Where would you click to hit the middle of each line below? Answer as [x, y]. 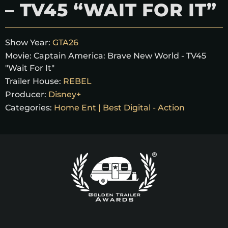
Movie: [19, 55]
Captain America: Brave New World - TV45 [120, 55]
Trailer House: [33, 81]
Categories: [28, 107]
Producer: [26, 94]
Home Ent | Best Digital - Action [119, 107]
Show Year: [28, 42]
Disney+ [65, 94]
